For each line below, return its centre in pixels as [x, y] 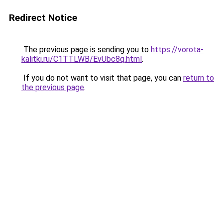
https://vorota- [177, 50]
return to [199, 78]
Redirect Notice [43, 18]
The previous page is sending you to [86, 50]
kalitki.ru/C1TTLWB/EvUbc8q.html [82, 59]
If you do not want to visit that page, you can [102, 78]
